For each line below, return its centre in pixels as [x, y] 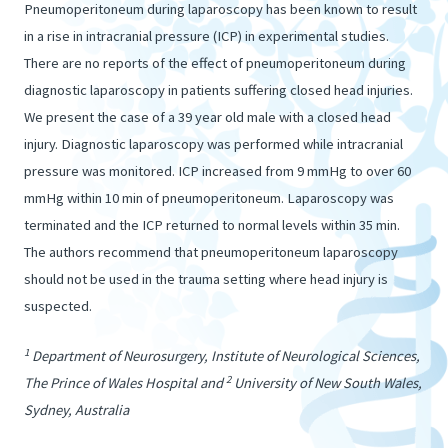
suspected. [58, 305]
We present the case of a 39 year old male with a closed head [207, 116]
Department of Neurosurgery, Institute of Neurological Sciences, [224, 356]
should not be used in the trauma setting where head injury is [206, 278]
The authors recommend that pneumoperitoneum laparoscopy [211, 251]
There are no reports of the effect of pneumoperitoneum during [215, 62]
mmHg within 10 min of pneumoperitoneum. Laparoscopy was [209, 197]
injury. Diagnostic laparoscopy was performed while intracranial [213, 143]
